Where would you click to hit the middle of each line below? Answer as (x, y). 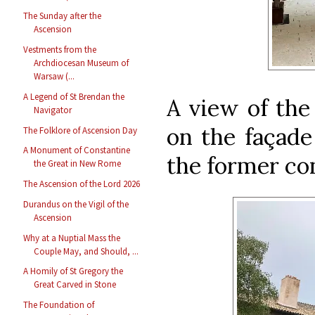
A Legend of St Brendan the (74, 96)
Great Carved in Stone (75, 285)
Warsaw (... (54, 77)
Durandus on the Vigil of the (76, 204)
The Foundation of (59, 305)
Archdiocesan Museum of (82, 63)
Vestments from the (60, 50)
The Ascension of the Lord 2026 (82, 184)
